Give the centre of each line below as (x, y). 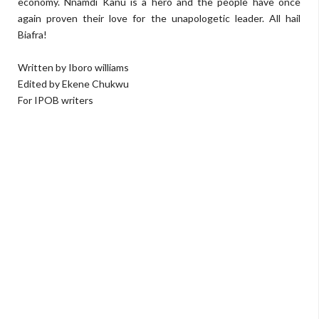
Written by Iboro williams (73, 67)
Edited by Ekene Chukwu (73, 84)
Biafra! (32, 35)
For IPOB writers (56, 100)
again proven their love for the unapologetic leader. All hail (159, 18)
